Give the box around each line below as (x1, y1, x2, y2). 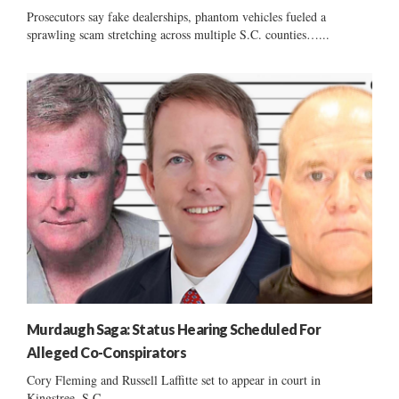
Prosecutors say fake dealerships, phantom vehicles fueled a (27, 7, 326, 25)
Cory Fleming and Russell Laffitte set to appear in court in (27, 370, 321, 388)
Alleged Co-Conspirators (27, 343, 187, 361)
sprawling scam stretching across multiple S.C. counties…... (27, 25, 330, 43)
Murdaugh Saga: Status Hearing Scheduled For (27, 320, 322, 338)
